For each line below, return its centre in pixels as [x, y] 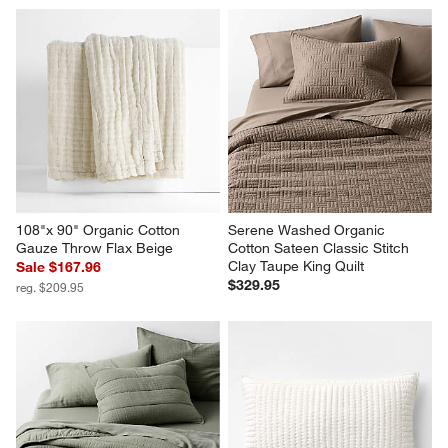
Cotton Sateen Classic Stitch [320, 248]
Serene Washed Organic [308, 230]
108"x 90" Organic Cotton [100, 230]
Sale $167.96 [59, 267]
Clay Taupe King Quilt [296, 266]
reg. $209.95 [50, 287]
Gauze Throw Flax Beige [95, 248]
